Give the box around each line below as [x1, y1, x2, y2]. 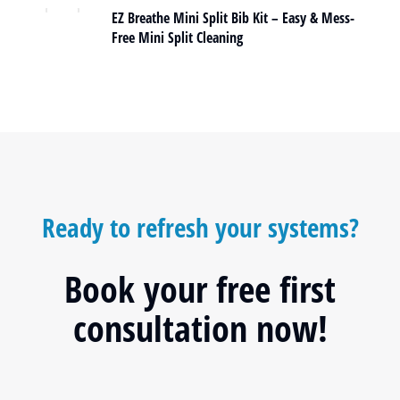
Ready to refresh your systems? [41, 210, 359, 245]
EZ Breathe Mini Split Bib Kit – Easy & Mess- [112, 8, 354, 28]
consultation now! [72, 304, 328, 353]
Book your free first [64, 264, 336, 313]
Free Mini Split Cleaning [112, 28, 243, 47]
